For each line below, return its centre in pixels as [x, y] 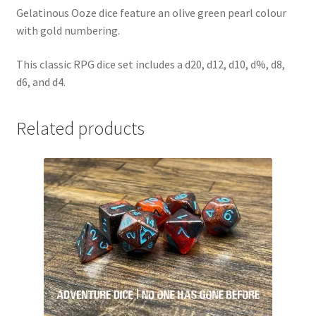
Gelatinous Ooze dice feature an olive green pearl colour [151, 12]
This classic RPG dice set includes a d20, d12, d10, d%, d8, [150, 64]
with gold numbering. [68, 30]
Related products [80, 129]
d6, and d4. [41, 81]
